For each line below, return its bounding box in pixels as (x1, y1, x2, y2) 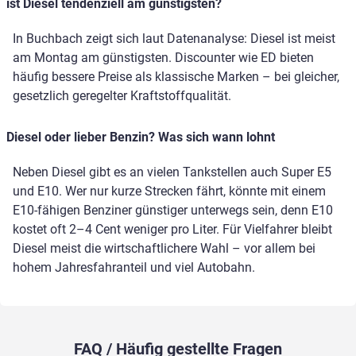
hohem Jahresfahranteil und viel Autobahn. (13, 260, 255, 276)
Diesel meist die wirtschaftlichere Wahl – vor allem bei (13, 241, 315, 257)
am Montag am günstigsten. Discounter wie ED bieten (13, 50, 314, 66)
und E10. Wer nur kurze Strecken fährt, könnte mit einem (13, 184, 326, 199)
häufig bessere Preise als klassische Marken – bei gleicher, (13, 69, 339, 85)
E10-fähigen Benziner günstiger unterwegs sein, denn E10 (13, 203, 333, 219)
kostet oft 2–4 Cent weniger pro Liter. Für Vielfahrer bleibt (13, 222, 332, 238)
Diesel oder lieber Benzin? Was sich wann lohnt (6, 130, 275, 145)
